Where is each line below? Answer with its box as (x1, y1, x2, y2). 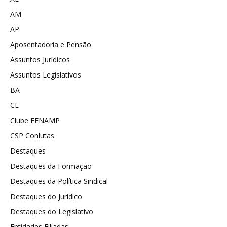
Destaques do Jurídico (10, 191, 82, 201)
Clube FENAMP (10, 115, 60, 125)
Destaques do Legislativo (10, 206, 93, 216)
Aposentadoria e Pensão (10, 39, 91, 49)
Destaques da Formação (10, 161, 92, 171)
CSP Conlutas (10, 130, 54, 140)
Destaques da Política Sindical (10, 176, 108, 186)
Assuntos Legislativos (10, 69, 81, 80)
